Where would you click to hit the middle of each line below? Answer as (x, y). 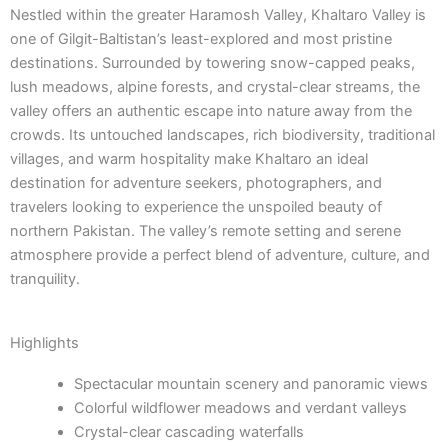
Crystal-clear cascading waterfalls (188, 431)
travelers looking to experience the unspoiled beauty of (196, 207)
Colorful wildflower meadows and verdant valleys (240, 407)
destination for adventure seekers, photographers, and (196, 183)
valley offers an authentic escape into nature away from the (211, 111)
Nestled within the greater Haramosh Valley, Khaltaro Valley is (218, 15)
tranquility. (45, 279)
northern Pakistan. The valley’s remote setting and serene (205, 231)
